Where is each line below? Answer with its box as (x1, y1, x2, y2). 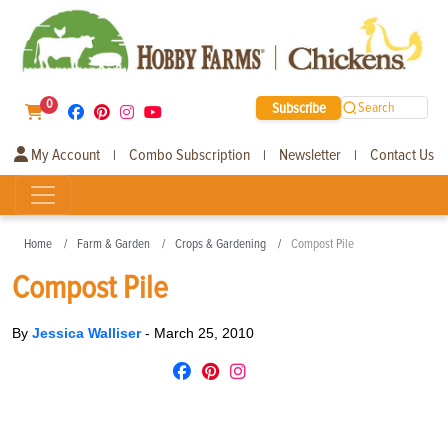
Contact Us (370, 144, 434, 165)
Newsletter (279, 144, 341, 165)
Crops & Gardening (175, 235, 266, 252)
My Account (28, 144, 100, 165)
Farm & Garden (77, 235, 150, 252)
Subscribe (271, 98, 326, 117)
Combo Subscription (129, 144, 250, 165)
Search (358, 99, 396, 117)
